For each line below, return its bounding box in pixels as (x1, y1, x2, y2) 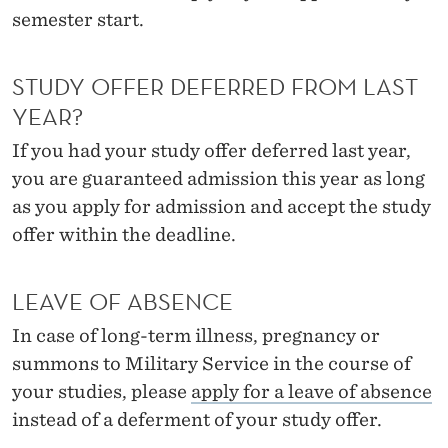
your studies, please (12, 380, 191, 402)
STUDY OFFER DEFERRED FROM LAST (12, 70, 418, 101)
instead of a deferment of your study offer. (12, 408, 382, 430)
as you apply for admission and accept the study (12, 195, 431, 217)
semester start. (12, 9, 144, 31)
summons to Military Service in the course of (12, 352, 411, 374)
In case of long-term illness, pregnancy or (12, 324, 380, 346)
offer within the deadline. (12, 223, 236, 245)
